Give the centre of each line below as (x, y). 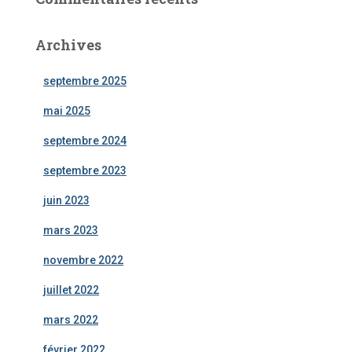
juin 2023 (66, 200)
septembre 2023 (85, 170)
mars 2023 (71, 230)
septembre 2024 (85, 141)
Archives (68, 45)
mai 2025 (67, 111)
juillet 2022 (71, 290)
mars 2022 (71, 320)
